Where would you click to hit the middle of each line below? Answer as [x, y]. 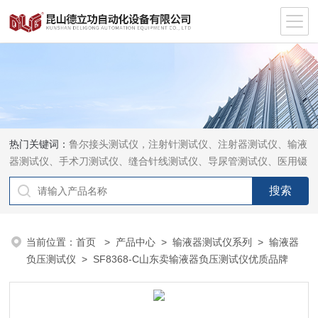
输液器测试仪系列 [213, 242]
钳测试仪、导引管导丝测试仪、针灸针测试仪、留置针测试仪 [144, 178]
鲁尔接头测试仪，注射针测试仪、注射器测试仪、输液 [188, 144]
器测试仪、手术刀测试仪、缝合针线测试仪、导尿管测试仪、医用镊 [159, 161]
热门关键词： [39, 144]
